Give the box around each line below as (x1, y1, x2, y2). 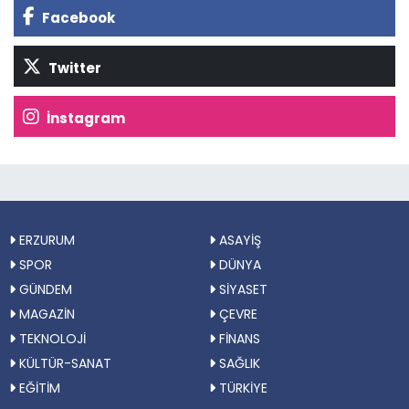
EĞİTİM (16, 379, 60, 398)
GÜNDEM (16, 280, 72, 299)
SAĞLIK (215, 354, 260, 373)
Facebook (39, 8, 115, 28)
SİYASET (215, 280, 267, 299)
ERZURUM (16, 231, 75, 250)
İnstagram (44, 109, 125, 129)
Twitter (46, 58, 101, 79)
